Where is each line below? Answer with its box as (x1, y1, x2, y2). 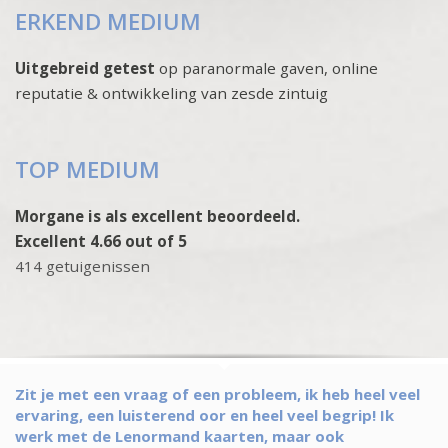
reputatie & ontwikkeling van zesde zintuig (15, 83, 328, 104)
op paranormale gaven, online (155, 58, 378, 79)
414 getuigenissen (15, 256, 150, 277)
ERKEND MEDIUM (15, 6, 201, 38)
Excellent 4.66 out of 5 (15, 231, 187, 252)
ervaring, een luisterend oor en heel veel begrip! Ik (15, 405, 394, 426)
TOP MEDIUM (15, 154, 160, 186)
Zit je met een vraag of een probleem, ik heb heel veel (15, 384, 420, 405)
